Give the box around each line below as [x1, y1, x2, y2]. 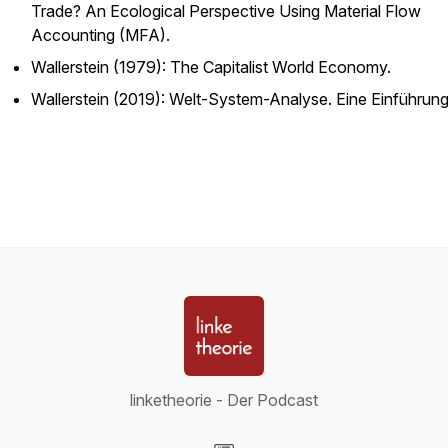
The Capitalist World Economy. [170, 57, 391, 77]
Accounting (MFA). [31, 25, 170, 45]
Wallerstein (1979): [31, 57, 170, 77]
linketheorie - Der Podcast [130, 390, 318, 410]
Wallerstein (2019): [31, 89, 169, 109]
